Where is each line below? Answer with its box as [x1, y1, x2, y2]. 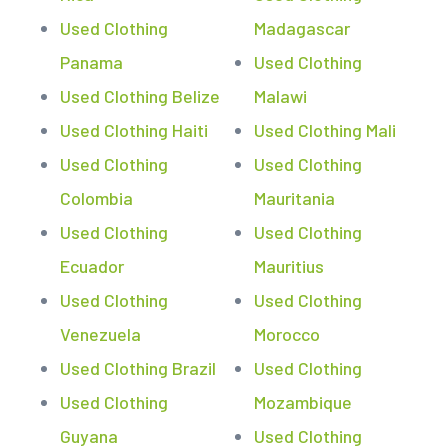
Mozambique [254, 391, 352, 413]
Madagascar [254, 17, 350, 39]
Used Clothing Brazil [60, 357, 216, 379]
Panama [60, 51, 123, 73]
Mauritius [254, 255, 324, 277]
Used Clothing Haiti [60, 119, 208, 141]
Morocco [254, 323, 320, 345]
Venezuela [60, 323, 141, 345]
